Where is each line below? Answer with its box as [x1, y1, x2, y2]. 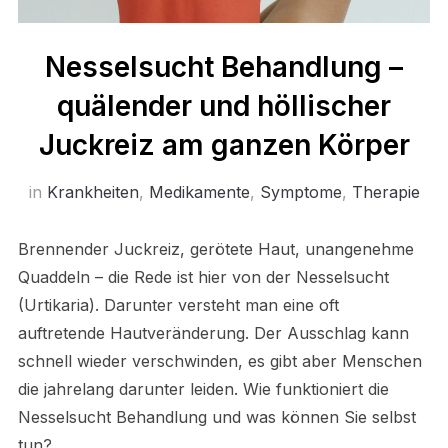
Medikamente [148, 181, 250, 202]
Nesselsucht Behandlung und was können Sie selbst [17, 406, 416, 427]
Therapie [351, 181, 420, 202]
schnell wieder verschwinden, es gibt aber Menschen [17, 350, 422, 371]
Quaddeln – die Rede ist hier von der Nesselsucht [17, 266, 389, 287]
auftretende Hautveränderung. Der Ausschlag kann [17, 322, 409, 343]
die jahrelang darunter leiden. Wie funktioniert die [17, 378, 389, 399]
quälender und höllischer [57, 88, 391, 123]
